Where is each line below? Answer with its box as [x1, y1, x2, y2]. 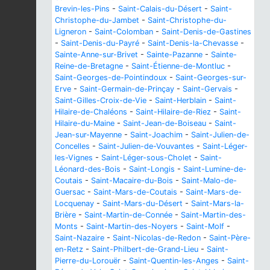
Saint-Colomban [95, 27, 153, 36]
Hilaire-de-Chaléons [55, 107, 127, 116]
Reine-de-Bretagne [55, 61, 123, 71]
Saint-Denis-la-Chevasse [148, 38, 238, 48]
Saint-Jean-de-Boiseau [123, 118, 206, 128]
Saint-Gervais [183, 84, 232, 93]
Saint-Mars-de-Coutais [93, 187, 177, 196]
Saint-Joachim [130, 130, 183, 139]
